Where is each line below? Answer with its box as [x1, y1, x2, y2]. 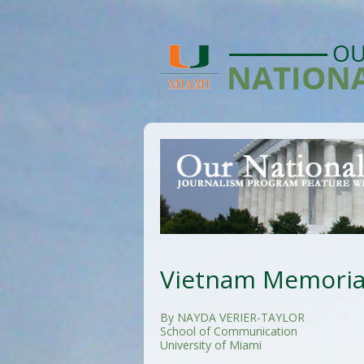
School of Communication [160, 323, 297, 339]
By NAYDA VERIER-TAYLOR [160, 309, 305, 325]
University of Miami [160, 336, 262, 353]
